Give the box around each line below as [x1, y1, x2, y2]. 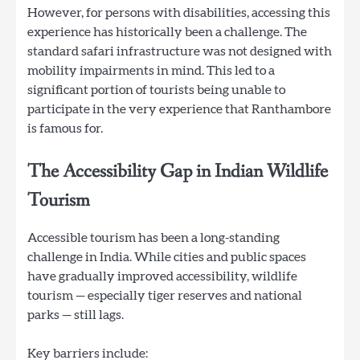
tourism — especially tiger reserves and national [27, 288, 302, 302]
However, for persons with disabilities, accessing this [27, 6, 330, 19]
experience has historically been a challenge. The [27, 25, 307, 39]
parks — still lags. [27, 308, 124, 321]
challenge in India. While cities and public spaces [27, 250, 306, 264]
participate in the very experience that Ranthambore [27, 102, 331, 116]
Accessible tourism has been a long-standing [27, 231, 280, 244]
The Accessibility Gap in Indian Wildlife [27, 158, 328, 184]
